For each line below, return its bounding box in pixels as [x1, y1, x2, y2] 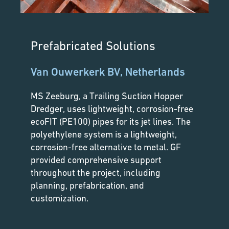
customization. [31, 193, 88, 204]
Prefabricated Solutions [31, 39, 155, 53]
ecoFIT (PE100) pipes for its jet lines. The [31, 116, 191, 127]
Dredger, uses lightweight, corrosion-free [31, 103, 193, 114]
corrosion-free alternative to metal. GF [31, 142, 181, 153]
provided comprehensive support [31, 154, 162, 166]
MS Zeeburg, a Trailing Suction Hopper [31, 90, 183, 102]
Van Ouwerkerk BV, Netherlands [31, 65, 185, 79]
